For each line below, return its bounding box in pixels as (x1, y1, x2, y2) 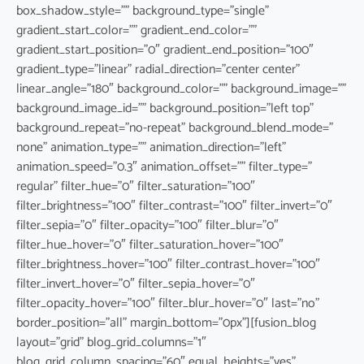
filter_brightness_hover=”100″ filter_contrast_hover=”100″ (16, 253, 320, 275)
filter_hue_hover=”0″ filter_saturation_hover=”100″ (16, 233, 284, 256)
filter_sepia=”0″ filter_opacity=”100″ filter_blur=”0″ (16, 214, 279, 236)
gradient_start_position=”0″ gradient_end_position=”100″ (16, 38, 314, 61)
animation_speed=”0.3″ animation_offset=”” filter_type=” (16, 155, 312, 178)
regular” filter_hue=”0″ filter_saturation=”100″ (16, 175, 255, 197)
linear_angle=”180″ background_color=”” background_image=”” (16, 77, 346, 100)
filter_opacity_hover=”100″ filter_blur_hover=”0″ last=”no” (16, 292, 319, 314)
